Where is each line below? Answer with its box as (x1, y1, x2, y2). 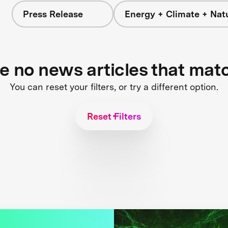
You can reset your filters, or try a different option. (10, 81, 218, 92)
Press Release (22, 9, 83, 19)
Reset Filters (87, 110, 141, 122)
